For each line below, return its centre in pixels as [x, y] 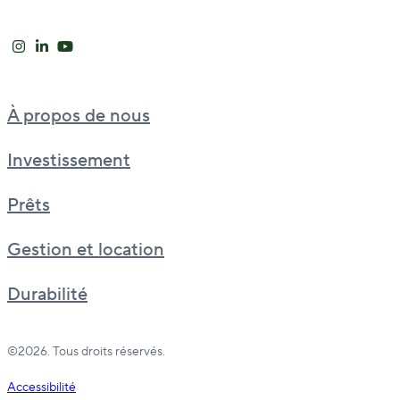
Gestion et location [86, 250]
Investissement [69, 161]
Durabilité [47, 295]
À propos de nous [79, 117]
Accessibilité [42, 388]
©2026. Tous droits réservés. [86, 352]
